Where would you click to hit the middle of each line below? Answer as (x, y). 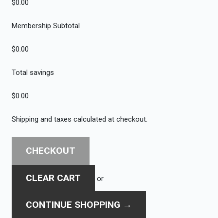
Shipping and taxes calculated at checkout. (80, 119)
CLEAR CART (53, 178)
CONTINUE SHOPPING (73, 204)
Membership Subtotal (46, 26)
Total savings (33, 72)
